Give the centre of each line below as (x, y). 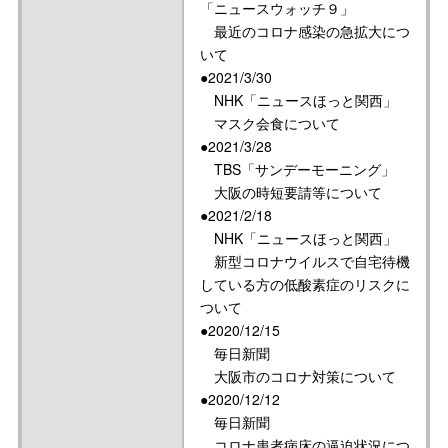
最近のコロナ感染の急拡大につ (305, 31)
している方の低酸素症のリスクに (305, 284)
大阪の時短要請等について (291, 192)
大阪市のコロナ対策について (298, 376)
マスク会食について (270, 123)
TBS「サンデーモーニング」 (297, 169)
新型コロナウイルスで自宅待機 (305, 261)
